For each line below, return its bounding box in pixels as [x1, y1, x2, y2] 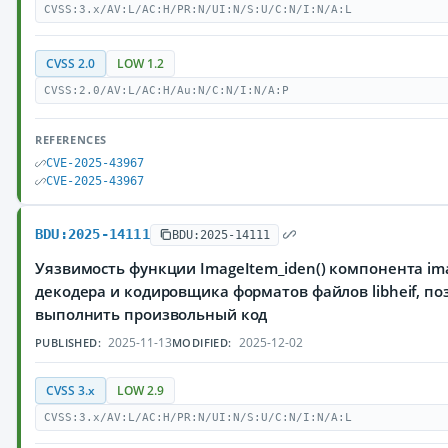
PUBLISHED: [35, 335, 101, 350]
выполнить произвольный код [35, 304, 268, 324]
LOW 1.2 [117, 56, 164, 71]
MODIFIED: [172, 335, 232, 350]
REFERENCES [35, 132, 107, 147]
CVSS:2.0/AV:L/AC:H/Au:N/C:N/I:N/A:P [44, 84, 289, 97]
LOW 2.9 [117, 383, 164, 398]
